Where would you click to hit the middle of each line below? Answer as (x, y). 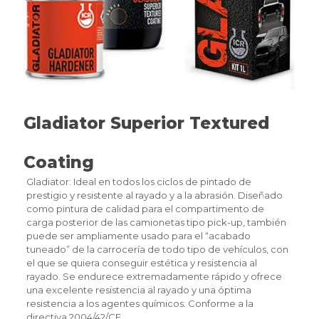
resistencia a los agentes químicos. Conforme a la (140, 303)
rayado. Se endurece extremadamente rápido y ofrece (154, 276)
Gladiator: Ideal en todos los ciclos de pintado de (138, 181)
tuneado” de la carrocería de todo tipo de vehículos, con (157, 249)
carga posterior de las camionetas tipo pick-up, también (156, 222)
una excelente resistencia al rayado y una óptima (138, 289)
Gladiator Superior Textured (146, 123)
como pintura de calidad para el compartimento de (145, 208)
